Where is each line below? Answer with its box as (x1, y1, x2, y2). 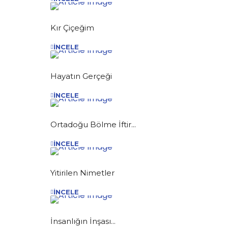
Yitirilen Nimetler (50, 167, 115, 178)
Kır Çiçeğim (50, 22, 94, 33)
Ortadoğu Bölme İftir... (50, 119, 136, 129)
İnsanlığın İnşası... (50, 216, 116, 226)
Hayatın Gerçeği (50, 71, 112, 81)
